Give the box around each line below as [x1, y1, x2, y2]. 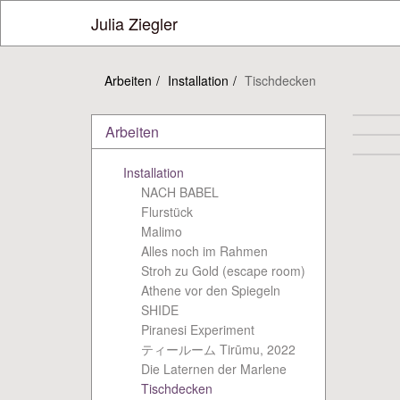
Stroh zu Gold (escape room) [141, 262, 305, 279]
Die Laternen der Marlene [141, 360, 287, 378]
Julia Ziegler [91, 12, 178, 35]
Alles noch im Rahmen [141, 242, 268, 260]
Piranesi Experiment [141, 321, 254, 338]
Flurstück [141, 203, 193, 221]
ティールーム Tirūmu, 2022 [141, 340, 296, 358]
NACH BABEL [141, 183, 219, 201]
